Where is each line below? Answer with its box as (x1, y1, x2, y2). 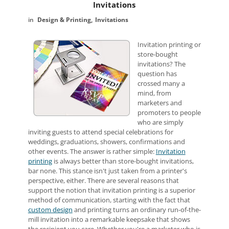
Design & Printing (37, 15, 91, 24)
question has (137, 69, 177, 78)
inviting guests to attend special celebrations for (28, 127, 173, 136)
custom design (28, 205, 73, 214)
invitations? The (137, 59, 186, 68)
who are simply (137, 118, 184, 127)
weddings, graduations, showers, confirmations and (28, 137, 185, 146)
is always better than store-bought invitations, (52, 156, 194, 166)
